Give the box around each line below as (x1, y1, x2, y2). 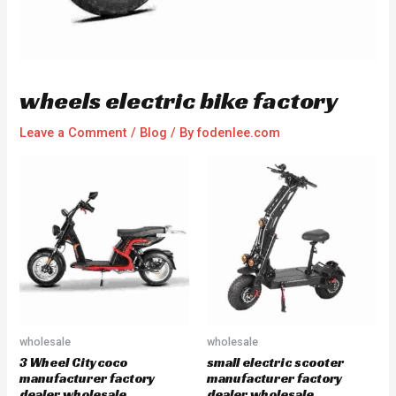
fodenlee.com (197, 125, 281, 141)
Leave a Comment (19, 125, 128, 141)
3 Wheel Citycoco (19, 354, 128, 370)
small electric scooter (207, 354, 344, 370)
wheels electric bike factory (19, 85, 339, 117)
